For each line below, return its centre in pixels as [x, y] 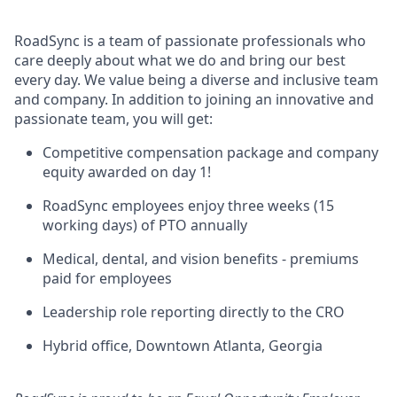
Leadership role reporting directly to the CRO [194, 311]
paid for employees [107, 278]
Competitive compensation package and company [210, 152]
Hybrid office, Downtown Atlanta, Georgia [183, 345]
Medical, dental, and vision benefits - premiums [201, 258]
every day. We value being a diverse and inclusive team [196, 79]
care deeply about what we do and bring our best [180, 60]
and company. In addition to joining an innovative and [194, 99]
